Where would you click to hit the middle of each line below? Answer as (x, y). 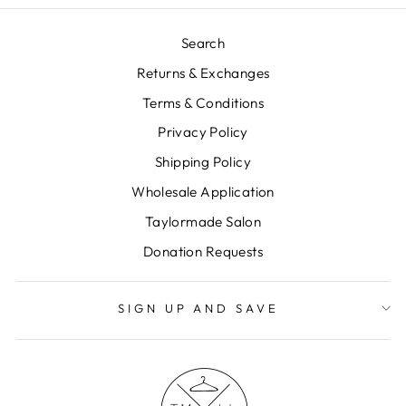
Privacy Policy (203, 132)
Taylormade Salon (203, 221)
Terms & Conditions (203, 102)
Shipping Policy (203, 162)
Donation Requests (203, 251)
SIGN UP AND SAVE (198, 309)
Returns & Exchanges (203, 72)
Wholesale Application (203, 192)
